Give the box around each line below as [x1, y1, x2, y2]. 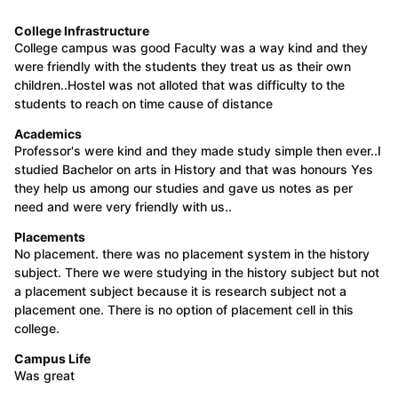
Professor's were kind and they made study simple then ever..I [14, 142, 381, 158]
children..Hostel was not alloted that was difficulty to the [14, 76, 345, 92]
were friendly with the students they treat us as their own [14, 58, 351, 74]
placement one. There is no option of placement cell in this [14, 301, 354, 317]
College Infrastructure [14, 22, 149, 38]
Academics [14, 125, 82, 141]
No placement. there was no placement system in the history [14, 245, 370, 261]
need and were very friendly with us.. [14, 198, 232, 214]
